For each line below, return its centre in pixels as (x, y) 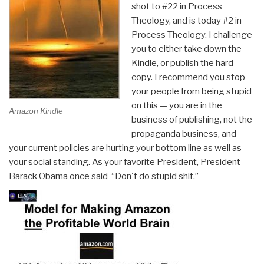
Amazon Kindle (36, 111)
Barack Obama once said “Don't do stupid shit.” (104, 176)
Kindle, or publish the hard (182, 63)
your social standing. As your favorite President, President (125, 162)
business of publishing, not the (192, 119)
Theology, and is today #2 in (186, 20)
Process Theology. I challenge (192, 34)
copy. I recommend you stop (188, 77)
